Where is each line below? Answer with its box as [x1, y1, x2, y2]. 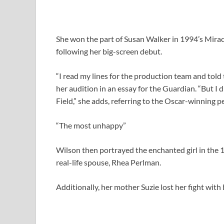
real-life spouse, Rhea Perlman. [56, 157, 161, 167]
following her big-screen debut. [56, 46, 162, 56]
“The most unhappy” [56, 120, 126, 130]
